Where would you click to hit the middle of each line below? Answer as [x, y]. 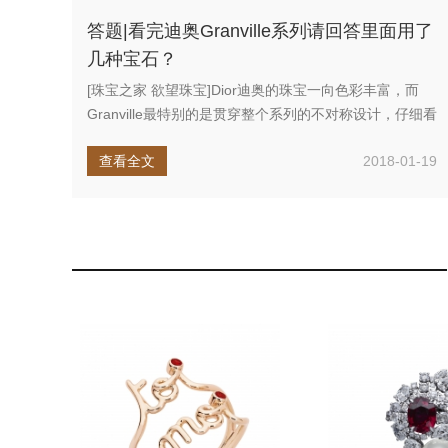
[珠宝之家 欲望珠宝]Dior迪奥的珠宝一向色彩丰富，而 [253, 90]
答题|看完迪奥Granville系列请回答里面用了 [260, 31]
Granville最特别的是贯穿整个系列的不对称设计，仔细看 [262, 114]
